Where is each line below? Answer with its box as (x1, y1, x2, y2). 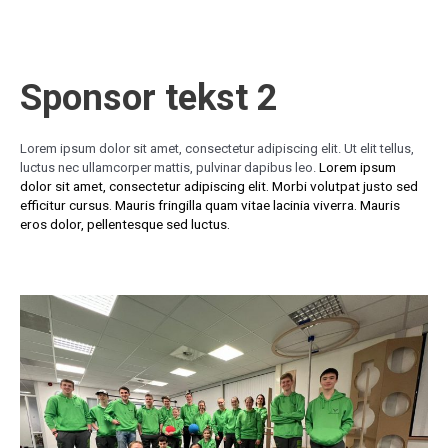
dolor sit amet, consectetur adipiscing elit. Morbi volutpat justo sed (20, 177, 418, 194)
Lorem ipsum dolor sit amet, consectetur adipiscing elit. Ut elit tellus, (20, 140, 414, 156)
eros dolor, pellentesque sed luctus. (20, 215, 230, 232)
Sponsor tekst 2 (20, 75, 278, 119)
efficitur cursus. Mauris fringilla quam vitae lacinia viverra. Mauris (20, 196, 400, 213)
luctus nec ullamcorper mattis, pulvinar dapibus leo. (20, 159, 319, 175)
